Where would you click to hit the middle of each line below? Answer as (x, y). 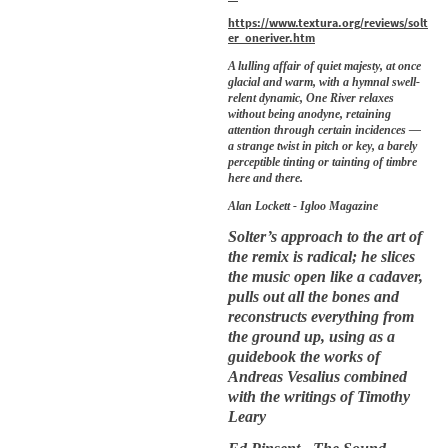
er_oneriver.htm (271, 38)
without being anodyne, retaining (309, 113)
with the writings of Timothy (319, 396)
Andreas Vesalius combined (317, 376)
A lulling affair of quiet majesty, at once (324, 65)
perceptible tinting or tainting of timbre (322, 161)
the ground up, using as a (311, 336)
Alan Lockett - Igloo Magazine (303, 205)
